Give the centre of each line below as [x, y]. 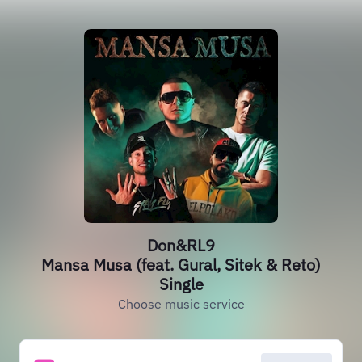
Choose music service [181, 304]
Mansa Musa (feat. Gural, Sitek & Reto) [181, 265]
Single [181, 284]
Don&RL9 [181, 245]
